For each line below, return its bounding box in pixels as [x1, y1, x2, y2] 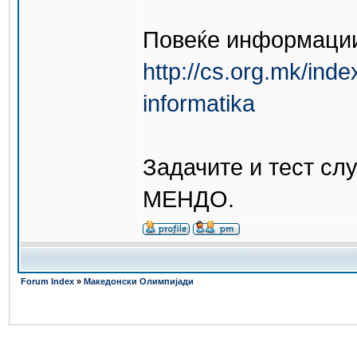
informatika [143, 90, 255, 116]
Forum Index [21, 277, 76, 286]
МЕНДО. [143, 186, 234, 212]
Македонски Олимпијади [84, 277, 194, 286]
